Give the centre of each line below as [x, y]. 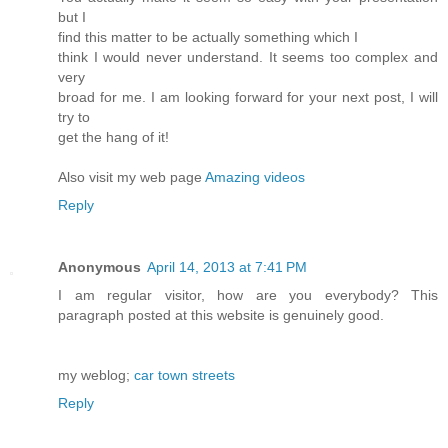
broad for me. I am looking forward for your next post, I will [248, 97]
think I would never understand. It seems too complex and [248, 57]
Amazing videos [255, 177]
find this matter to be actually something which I [208, 37]
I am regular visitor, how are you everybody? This [248, 295]
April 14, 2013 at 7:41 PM [227, 267]
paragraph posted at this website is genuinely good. [221, 315]
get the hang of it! [113, 137]
